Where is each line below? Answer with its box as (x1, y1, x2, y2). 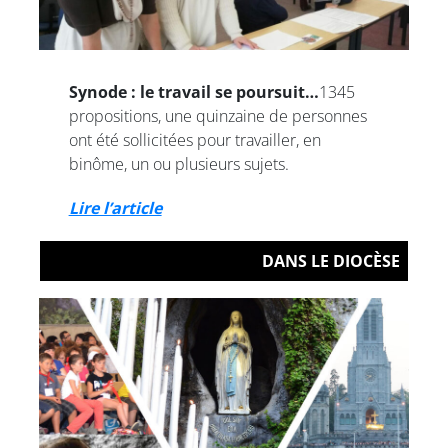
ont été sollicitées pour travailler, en (68, 129, 321, 152)
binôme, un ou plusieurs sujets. (68, 153, 289, 176)
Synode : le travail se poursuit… (68, 81, 319, 104)
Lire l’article (68, 197, 162, 220)
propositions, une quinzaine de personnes (68, 105, 367, 128)
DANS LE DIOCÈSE (262, 250, 400, 273)
